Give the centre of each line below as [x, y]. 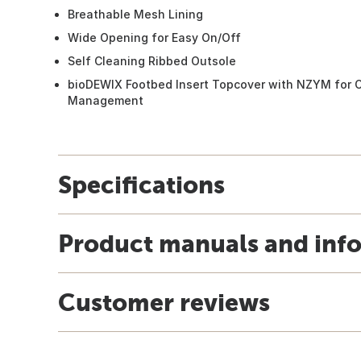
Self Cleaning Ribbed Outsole [152, 60]
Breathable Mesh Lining [135, 14]
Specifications [141, 184]
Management [106, 100]
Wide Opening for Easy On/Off [154, 37]
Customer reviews [164, 302]
